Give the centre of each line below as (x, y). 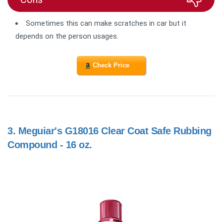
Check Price (111, 65)
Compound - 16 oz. (50, 145)
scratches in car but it (149, 23)
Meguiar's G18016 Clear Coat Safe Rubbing (115, 131)
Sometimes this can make (69, 23)
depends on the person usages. (67, 36)
